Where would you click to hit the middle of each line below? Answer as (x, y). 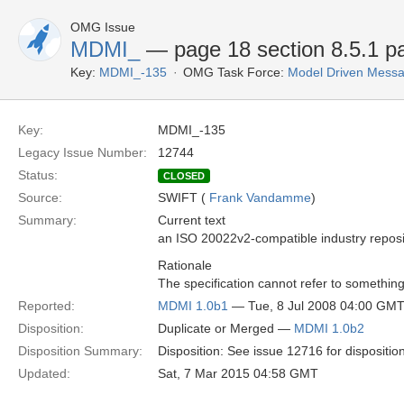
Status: (38, 175)
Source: (40, 197)
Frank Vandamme (260, 197)
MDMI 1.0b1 (193, 306)
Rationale (185, 265)
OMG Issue (103, 27)
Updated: (44, 373)
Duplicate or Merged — (226, 328)
